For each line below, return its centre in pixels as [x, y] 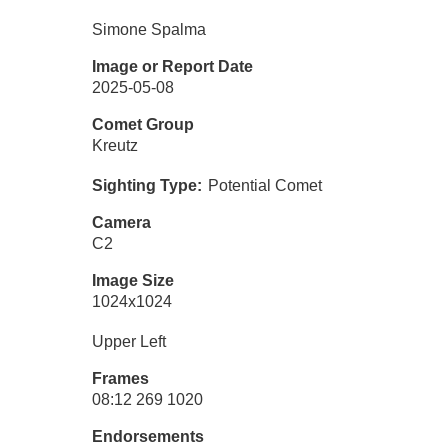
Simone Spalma [149, 29]
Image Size [133, 280]
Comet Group [143, 124]
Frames [120, 378]
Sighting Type [144, 185]
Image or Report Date [172, 66]
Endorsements [148, 436]
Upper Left [129, 341]
